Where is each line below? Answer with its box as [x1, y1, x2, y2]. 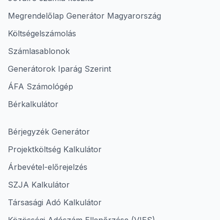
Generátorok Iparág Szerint [8, 64, 111, 74]
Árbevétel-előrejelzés [8, 162, 87, 172]
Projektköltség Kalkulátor [8, 144, 102, 154]
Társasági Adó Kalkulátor [8, 197, 102, 207]
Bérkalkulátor [8, 99, 58, 109]
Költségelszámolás [8, 28, 76, 38]
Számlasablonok [8, 46, 70, 56]
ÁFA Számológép [8, 82, 73, 91]
